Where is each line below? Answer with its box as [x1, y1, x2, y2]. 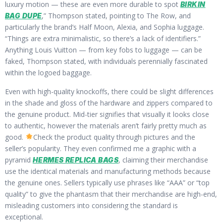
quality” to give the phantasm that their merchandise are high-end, [5, 189, 217, 199]
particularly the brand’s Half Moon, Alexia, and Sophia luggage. [5, 22, 204, 32]
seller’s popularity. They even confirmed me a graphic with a [5, 143, 196, 153]
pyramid [5, 155, 33, 165]
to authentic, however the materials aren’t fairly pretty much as [5, 120, 207, 130]
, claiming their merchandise [118, 155, 208, 165]
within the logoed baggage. [5, 68, 92, 78]
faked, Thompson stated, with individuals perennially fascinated [5, 56, 208, 66]
